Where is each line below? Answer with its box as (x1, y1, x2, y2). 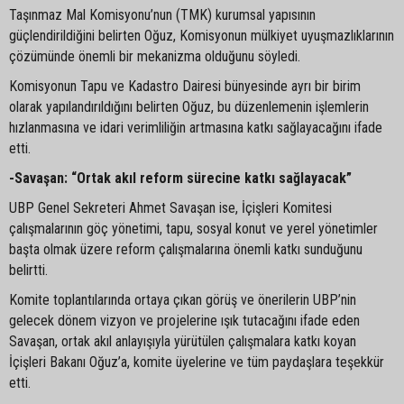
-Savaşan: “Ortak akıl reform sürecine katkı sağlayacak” (9, 169, 352, 187)
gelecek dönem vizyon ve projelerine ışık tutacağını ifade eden (9, 311, 360, 329)
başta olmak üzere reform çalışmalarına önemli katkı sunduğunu (9, 240, 363, 258)
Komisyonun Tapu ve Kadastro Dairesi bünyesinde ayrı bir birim (9, 77, 361, 95)
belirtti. (9, 261, 48, 279)
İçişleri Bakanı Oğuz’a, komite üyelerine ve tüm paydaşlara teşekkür (9, 353, 384, 371)
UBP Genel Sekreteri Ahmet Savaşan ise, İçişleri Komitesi (9, 198, 332, 216)
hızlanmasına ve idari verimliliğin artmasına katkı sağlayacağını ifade (9, 118, 382, 136)
